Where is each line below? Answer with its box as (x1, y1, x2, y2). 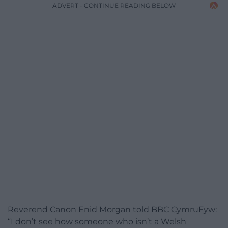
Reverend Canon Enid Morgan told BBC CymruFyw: (8, 204, 217, 214)
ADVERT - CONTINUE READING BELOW (52, 1, 176, 9)
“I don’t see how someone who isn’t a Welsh (8, 216, 186, 226)
